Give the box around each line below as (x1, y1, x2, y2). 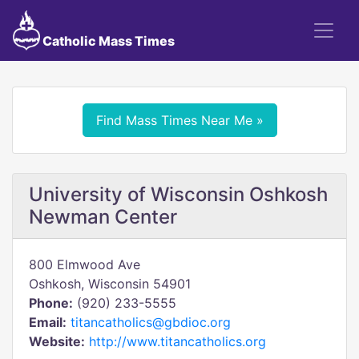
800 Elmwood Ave (29, 256, 140, 272)
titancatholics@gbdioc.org (71, 314, 231, 330)
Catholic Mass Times (39, 33, 175, 49)
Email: (29, 314, 67, 330)
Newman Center (29, 205, 177, 228)
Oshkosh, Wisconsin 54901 (29, 276, 191, 292)
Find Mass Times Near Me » (95, 112, 264, 128)
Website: (29, 333, 85, 349)
